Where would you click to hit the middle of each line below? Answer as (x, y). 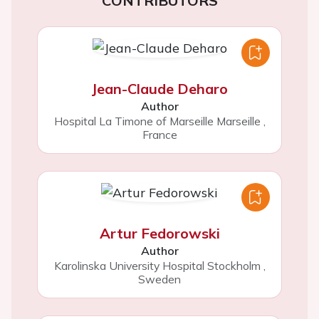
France (159, 135)
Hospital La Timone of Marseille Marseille (157, 121)
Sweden (159, 279)
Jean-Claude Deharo (159, 89)
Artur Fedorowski (159, 234)
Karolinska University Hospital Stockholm (157, 266)
